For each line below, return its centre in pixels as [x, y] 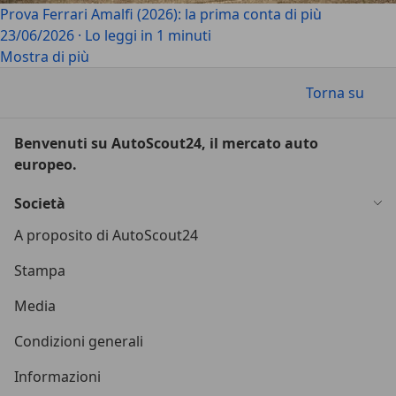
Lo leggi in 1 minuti [148, 35]
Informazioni [57, 377]
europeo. [46, 164]
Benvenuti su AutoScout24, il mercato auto [166, 143]
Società [40, 203]
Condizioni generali [79, 341]
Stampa [40, 270]
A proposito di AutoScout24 [106, 235]
